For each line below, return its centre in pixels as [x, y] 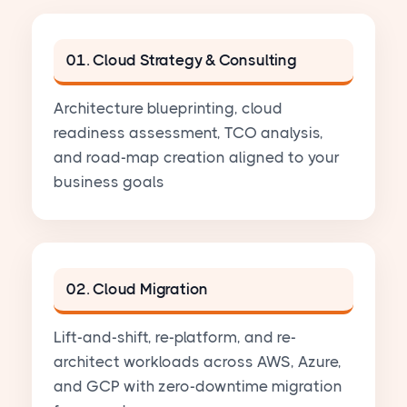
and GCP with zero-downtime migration [198, 387]
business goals [109, 182]
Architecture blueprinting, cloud [168, 109]
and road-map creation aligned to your [197, 158]
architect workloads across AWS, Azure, [198, 362]
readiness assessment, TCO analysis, [189, 133]
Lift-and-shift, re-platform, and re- [175, 338]
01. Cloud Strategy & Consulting [182, 60]
